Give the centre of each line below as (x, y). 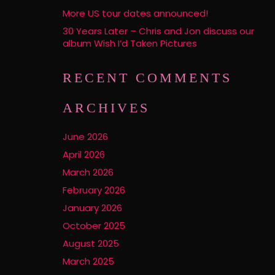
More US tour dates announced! (135, 13)
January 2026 (92, 208)
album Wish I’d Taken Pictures (130, 43)
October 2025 (94, 226)
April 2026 (84, 154)
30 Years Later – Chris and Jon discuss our (158, 31)
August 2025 (91, 243)
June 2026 (85, 137)
